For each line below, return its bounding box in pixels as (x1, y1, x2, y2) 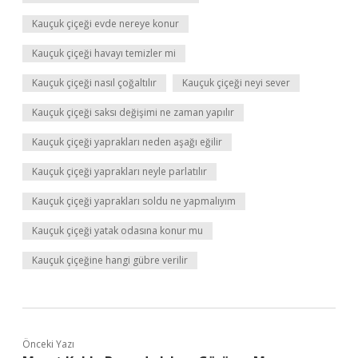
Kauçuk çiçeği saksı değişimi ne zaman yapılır (32, 105, 234, 119)
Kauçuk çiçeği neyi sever (182, 76, 290, 89)
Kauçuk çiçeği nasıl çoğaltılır (32, 76, 157, 89)
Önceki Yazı (22, 337, 74, 351)
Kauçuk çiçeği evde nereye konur (32, 17, 179, 30)
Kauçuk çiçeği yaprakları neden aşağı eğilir (32, 135, 222, 149)
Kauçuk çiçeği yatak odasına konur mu (32, 224, 203, 237)
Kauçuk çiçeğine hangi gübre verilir (32, 253, 188, 267)
